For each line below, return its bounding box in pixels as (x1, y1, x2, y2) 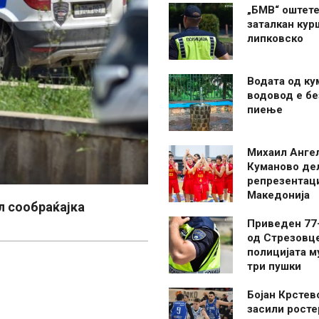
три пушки (247, 260, 301, 273)
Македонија (247, 189, 310, 202)
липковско (247, 32, 303, 45)
